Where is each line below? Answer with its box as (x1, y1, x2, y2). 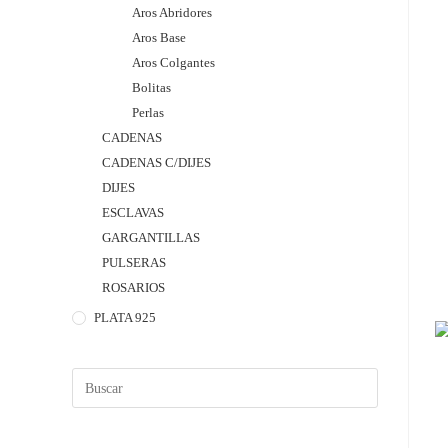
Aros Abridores (132, 5, 212, 20)
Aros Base (132, 30, 186, 45)
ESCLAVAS (102, 205, 164, 220)
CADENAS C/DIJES (102, 155, 211, 170)
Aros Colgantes (132, 55, 215, 70)
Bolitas (132, 80, 171, 95)
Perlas (132, 105, 164, 120)
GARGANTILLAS (102, 230, 200, 245)
